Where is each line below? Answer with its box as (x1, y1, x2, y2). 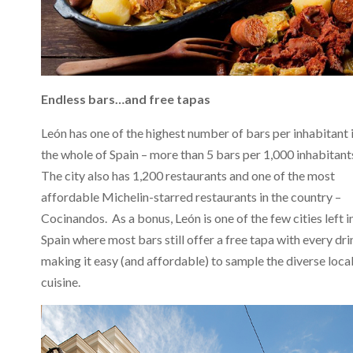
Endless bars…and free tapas (41, 91, 210, 106)
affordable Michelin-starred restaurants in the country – (41, 188, 341, 204)
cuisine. (41, 273, 80, 289)
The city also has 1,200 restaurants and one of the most (41, 167, 335, 183)
